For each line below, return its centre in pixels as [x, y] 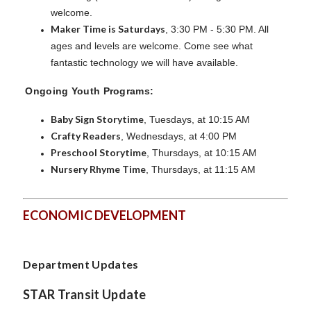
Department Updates [81, 264]
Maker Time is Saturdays [108, 28]
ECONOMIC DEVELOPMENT [104, 215]
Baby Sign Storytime [97, 119]
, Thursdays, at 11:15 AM [201, 169]
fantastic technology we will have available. [144, 62]
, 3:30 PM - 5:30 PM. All [217, 29]
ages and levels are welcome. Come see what [152, 45]
